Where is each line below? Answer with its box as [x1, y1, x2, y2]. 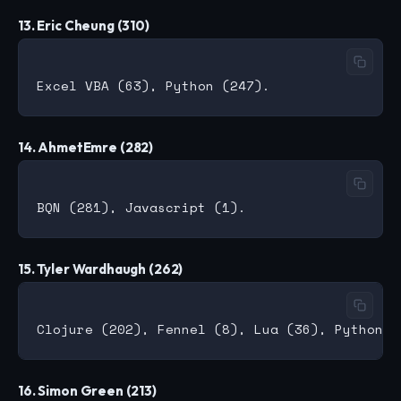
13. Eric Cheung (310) [18, 17, 149, 35]
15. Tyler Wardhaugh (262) [18, 260, 183, 278]
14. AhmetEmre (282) [18, 139, 154, 157]
